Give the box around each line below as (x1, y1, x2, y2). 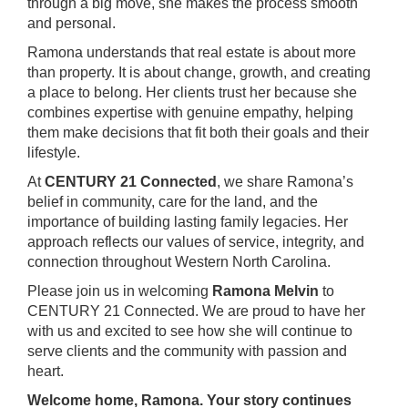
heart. (27, 363, 64, 379)
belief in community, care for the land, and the (27, 194, 318, 209)
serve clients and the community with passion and (27, 343, 347, 359)
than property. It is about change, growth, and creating (27, 65, 371, 80)
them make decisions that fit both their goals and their (27, 125, 369, 140)
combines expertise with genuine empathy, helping (27, 105, 353, 120)
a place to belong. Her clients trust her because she (27, 85, 357, 100)
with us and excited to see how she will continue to (27, 323, 352, 339)
